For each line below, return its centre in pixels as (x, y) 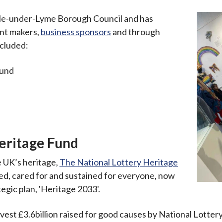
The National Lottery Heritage (119, 162)
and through (136, 32)
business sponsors (76, 32)
